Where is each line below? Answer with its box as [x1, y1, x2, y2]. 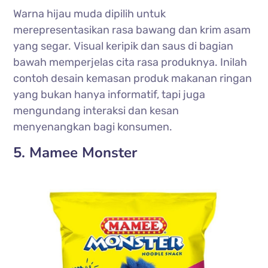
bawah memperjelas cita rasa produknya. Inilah [13, 56, 248, 69]
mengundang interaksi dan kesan [13, 104, 179, 118]
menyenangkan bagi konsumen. [13, 120, 173, 134]
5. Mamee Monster [13, 143, 138, 163]
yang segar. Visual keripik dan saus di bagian [13, 39, 234, 53]
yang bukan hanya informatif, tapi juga [13, 88, 206, 102]
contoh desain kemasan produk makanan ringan [13, 72, 252, 86]
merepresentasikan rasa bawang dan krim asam [13, 23, 251, 37]
